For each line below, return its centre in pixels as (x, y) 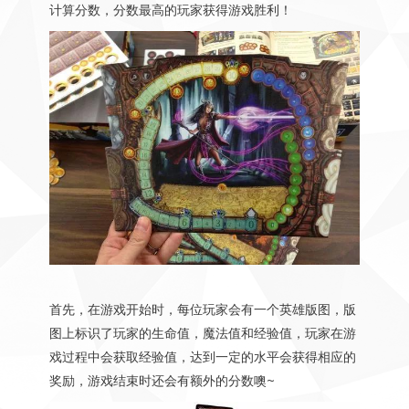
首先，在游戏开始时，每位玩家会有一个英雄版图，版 (202, 309)
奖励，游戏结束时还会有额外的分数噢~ (162, 380)
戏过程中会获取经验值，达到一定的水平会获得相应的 (202, 356)
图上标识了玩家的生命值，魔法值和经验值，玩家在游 (202, 332)
